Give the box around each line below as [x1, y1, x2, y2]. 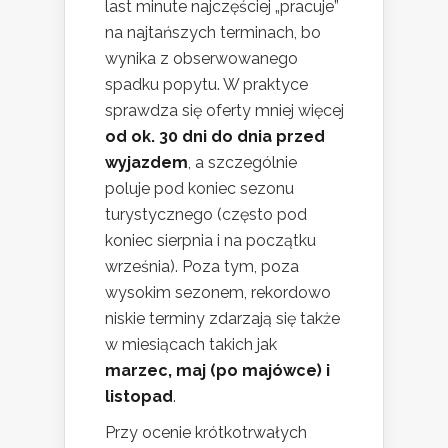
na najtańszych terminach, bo [105, 23, 321, 43]
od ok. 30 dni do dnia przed [105, 127, 325, 147]
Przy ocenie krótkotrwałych [105, 423, 307, 443]
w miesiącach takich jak [105, 335, 277, 355]
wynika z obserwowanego [105, 49, 298, 69]
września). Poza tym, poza [105, 257, 299, 277]
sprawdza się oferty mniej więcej [105, 101, 344, 121]
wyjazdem [105, 153, 188, 173]
